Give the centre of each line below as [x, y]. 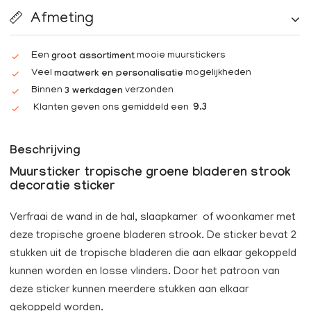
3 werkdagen [94, 92]
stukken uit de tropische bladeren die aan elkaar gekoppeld [153, 254]
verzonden [149, 91]
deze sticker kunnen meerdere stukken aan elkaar [129, 291]
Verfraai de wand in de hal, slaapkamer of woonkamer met [153, 218]
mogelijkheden [218, 74]
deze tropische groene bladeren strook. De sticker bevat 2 [153, 236]
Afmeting [62, 20]
